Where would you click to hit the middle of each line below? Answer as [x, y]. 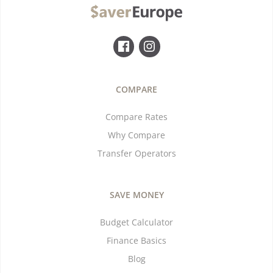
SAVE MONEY [136, 194]
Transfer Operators [136, 153]
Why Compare [136, 135]
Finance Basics [136, 240]
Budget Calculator [136, 222]
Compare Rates [136, 116]
